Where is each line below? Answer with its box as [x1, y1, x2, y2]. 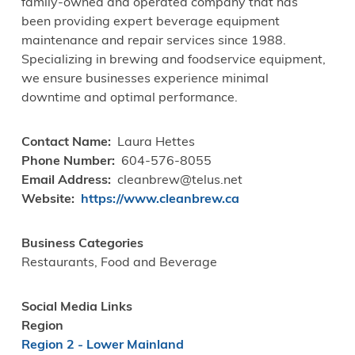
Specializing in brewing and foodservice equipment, [21, 54, 326, 67]
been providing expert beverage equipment [21, 16, 280, 29]
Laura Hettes [116, 136, 195, 150]
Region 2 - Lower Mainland [21, 339, 184, 353]
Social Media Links [21, 301, 132, 315]
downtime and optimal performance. [21, 92, 238, 105]
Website [21, 193, 71, 207]
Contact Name [21, 136, 108, 150]
